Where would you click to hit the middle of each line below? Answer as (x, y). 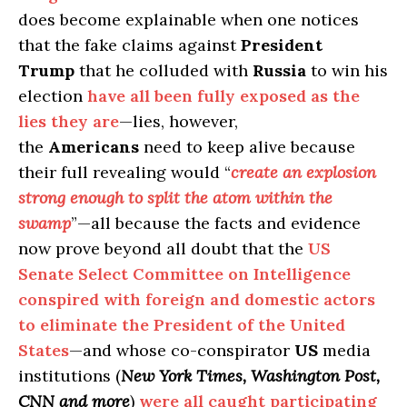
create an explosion (303, 172)
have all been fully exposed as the (223, 95)
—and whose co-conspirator (182, 350)
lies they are (69, 121)
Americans (94, 146)
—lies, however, (179, 121)
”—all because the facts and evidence (216, 223)
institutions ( (69, 375)
